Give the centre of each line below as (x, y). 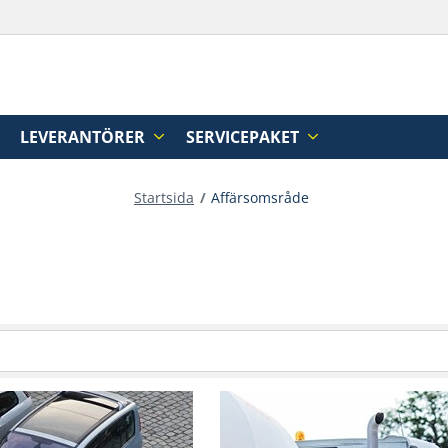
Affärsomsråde (260, 197)
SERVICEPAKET (244, 137)
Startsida (164, 197)
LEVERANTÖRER (85, 137)
